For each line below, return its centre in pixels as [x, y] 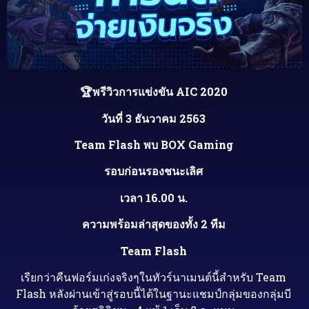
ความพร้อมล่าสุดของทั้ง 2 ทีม [153, 224]
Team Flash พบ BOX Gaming [153, 145]
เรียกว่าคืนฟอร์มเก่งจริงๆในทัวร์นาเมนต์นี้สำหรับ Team [154, 277]
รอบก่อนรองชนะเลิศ [154, 171]
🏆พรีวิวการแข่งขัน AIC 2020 [153, 92]
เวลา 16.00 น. [153, 197]
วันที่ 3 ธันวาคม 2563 [154, 118]
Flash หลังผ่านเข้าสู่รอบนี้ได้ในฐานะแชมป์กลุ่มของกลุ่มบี [154, 293]
